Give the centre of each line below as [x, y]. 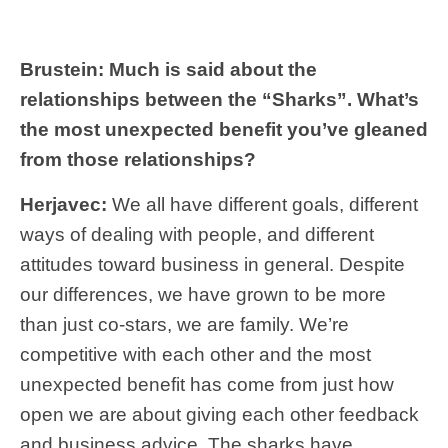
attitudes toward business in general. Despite [212, 264]
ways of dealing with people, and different [197, 234]
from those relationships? [138, 159]
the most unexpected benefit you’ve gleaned [224, 129]
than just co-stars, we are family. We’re [184, 324]
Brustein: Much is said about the [168, 69]
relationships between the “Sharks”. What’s [219, 99]
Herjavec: [63, 204]
